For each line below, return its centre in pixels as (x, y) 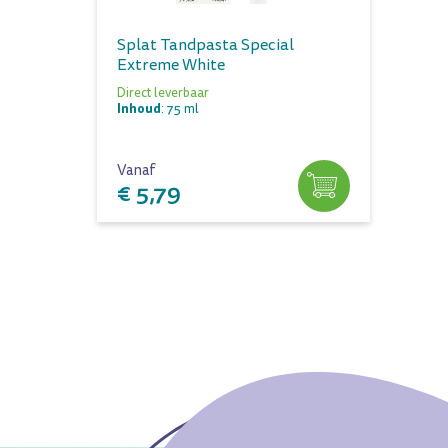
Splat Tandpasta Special (205, 44)
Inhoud (139, 108)
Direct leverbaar (163, 92)
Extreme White (171, 64)
